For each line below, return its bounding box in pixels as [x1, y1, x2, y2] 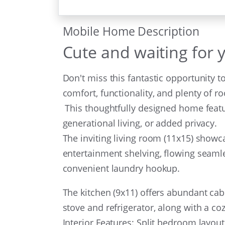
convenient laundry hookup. [62, 162, 185, 174]
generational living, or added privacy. [62, 117, 219, 129]
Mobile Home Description [62, 23, 199, 39]
